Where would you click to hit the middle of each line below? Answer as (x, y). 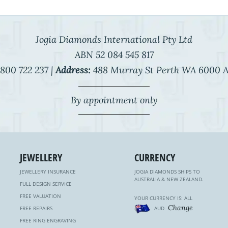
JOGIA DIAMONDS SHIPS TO (167, 172)
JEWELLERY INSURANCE (48, 172)
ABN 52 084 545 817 (114, 54)
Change (180, 208)
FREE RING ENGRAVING (48, 220)
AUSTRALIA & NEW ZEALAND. (169, 179)
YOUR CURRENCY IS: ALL (163, 198)
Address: (73, 70)
